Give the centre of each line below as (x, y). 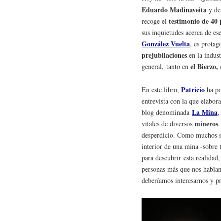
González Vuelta (166, 44)
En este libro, (161, 90)
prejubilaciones (164, 55)
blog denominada (167, 112)
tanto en (177, 67)
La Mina (205, 112)
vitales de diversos (168, 124)
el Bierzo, (204, 67)
